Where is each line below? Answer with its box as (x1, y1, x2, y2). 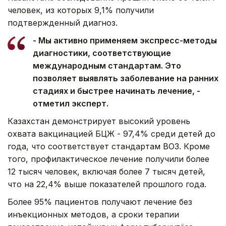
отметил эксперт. (33, 98, 108, 108)
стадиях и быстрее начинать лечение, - (33, 85, 200, 96)
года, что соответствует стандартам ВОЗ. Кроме (8, 141, 210, 151)
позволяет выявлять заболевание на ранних (33, 73, 218, 83)
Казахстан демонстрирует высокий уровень (8, 116, 190, 126)
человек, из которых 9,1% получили (8, 5, 154, 15)
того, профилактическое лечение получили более (8, 153, 209, 164)
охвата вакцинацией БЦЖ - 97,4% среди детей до (8, 128, 215, 139)
